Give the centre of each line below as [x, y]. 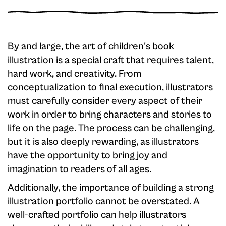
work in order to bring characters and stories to [110, 115]
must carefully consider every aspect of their [105, 101]
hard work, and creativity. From [74, 74]
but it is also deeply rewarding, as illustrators [103, 142]
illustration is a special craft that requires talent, [111, 61]
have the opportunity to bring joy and [88, 156]
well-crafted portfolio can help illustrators [97, 215]
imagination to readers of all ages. [79, 169]
